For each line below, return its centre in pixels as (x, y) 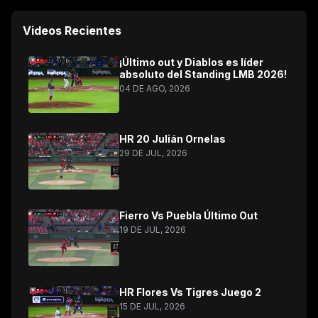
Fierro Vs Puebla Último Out (188, 215)
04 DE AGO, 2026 (155, 88)
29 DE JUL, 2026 (153, 153)
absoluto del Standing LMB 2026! (203, 74)
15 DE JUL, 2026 (152, 306)
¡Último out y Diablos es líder (191, 62)
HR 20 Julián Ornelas (172, 139)
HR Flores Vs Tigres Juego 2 (190, 292)
